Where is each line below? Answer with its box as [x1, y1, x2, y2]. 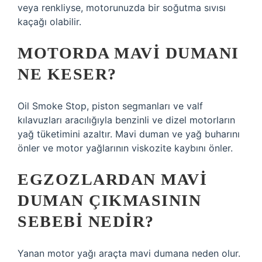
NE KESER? [18, 65, 117, 83]
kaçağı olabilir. [18, 16, 81, 27]
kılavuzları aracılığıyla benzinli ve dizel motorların [18, 114, 235, 126]
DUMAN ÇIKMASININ [18, 191, 201, 209]
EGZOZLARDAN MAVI [18, 170, 207, 188]
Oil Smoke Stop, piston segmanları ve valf [18, 100, 203, 112]
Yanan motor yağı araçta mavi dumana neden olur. [18, 247, 240, 259]
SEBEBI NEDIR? [18, 212, 154, 230]
